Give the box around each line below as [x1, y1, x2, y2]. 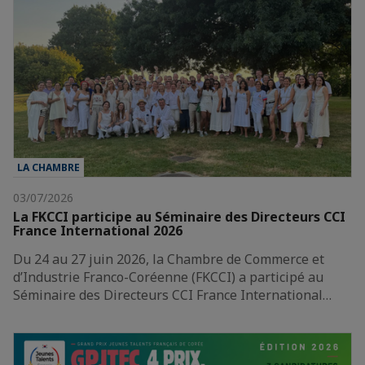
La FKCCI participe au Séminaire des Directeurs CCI [13, 208, 345, 226]
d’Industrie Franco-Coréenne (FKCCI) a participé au [13, 268, 323, 287]
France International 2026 [13, 222, 182, 240]
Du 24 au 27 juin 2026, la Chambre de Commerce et [13, 250, 324, 269]
